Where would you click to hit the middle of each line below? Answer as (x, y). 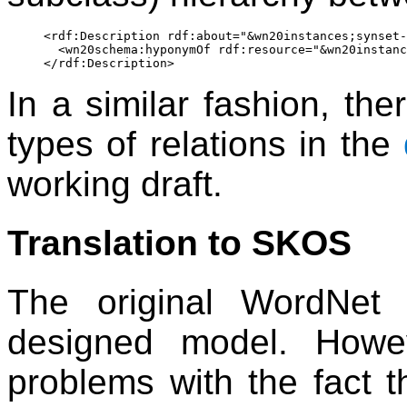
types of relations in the (206, 144)
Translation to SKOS (179, 243)
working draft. (115, 184)
